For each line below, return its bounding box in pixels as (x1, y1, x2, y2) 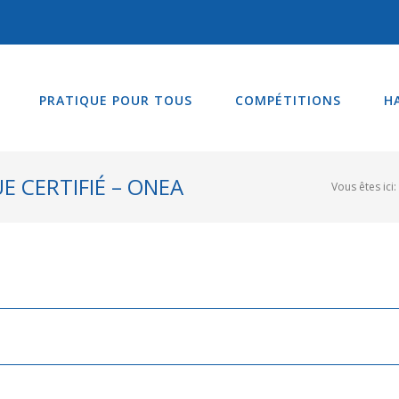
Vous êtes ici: (331, 179, 396, 194)
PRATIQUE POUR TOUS (39, 91, 192, 109)
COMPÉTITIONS (235, 91, 341, 109)
